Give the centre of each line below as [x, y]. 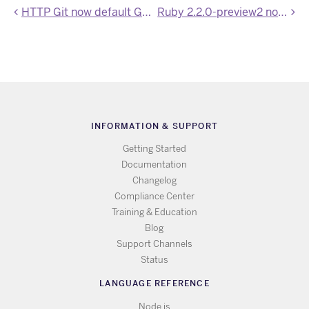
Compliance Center [154, 197]
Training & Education [154, 212]
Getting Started [154, 149]
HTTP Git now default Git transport [82, 12]
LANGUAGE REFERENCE [154, 283]
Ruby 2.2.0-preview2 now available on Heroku [283, 12]
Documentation [154, 165]
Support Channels [154, 244]
